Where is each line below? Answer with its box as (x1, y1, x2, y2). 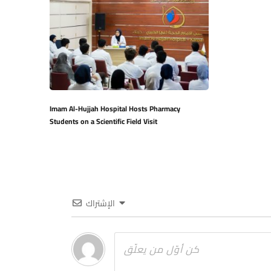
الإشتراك (86, 195, 115, 211)
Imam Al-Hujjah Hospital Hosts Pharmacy (50, 101, 180, 116)
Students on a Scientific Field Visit (50, 114, 157, 128)
